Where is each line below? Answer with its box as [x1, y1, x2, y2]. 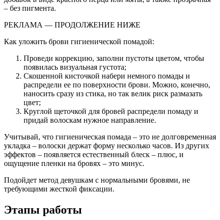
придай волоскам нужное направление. [24, 116, 156, 125]
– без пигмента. [4, 4, 56, 13]
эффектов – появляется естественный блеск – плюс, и [4, 150, 184, 159]
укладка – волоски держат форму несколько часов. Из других [4, 141, 209, 150]
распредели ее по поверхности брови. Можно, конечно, [24, 81, 210, 89]
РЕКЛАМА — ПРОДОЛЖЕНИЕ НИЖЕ [4, 21, 140, 29]
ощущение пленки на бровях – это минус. [4, 159, 144, 168]
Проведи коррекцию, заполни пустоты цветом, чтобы [24, 54, 204, 63]
